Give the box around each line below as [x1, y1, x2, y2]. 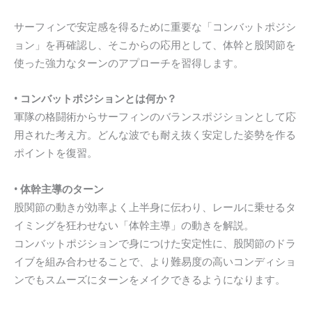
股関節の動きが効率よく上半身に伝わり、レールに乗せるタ [14, 201, 296, 214]
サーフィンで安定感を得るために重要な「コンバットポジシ [14, 20, 296, 33]
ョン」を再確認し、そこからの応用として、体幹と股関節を [14, 38, 296, 52]
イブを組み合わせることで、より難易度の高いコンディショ [14, 255, 296, 268]
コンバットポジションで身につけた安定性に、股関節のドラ [14, 237, 296, 250]
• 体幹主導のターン [14, 182, 104, 196]
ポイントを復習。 [14, 147, 97, 160]
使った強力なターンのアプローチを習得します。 [14, 56, 244, 70]
